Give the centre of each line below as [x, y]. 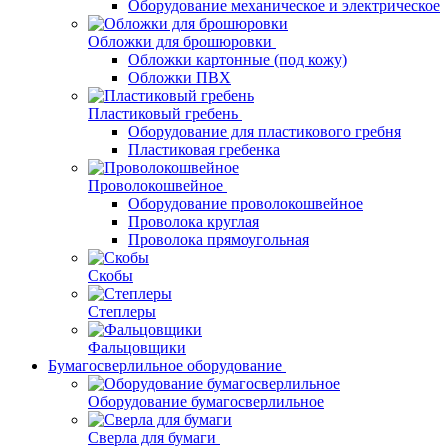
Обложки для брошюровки [180, 41]
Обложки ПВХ [179, 77]
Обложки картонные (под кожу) [237, 59]
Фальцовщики [137, 347]
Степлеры [122, 311]
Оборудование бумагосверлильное [206, 401]
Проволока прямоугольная [218, 239]
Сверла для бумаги [152, 437]
